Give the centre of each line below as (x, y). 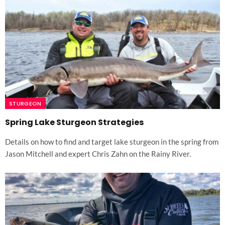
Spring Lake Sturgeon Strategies (74, 122)
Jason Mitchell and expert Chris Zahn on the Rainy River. (98, 153)
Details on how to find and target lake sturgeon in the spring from (112, 141)
